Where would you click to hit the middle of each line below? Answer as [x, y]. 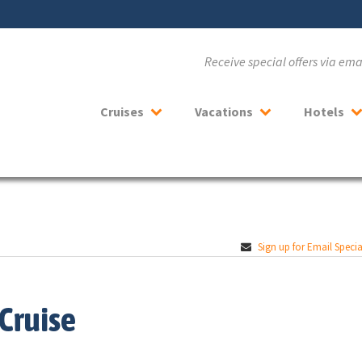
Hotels [324, 112]
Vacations [224, 112]
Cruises [122, 112]
